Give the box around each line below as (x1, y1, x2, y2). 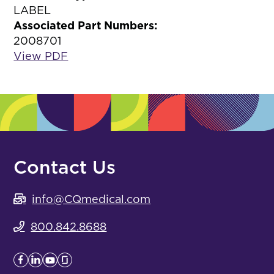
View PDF (13, 50, 68, 62)
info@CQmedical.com (32, 193, 151, 206)
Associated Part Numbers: (13, 19, 158, 32)
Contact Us (13, 156, 116, 178)
